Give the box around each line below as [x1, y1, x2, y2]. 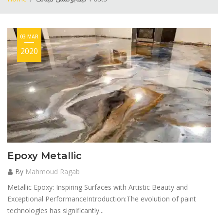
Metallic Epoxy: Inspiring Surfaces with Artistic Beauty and [7, 182, 188, 192]
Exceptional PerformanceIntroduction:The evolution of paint [7, 194, 196, 204]
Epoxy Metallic [7, 150, 82, 162]
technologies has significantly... [7, 206, 104, 216]
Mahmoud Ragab [25, 167, 80, 177]
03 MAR [20, 33, 38, 40]
